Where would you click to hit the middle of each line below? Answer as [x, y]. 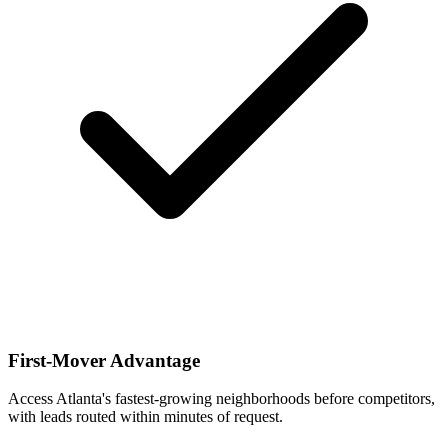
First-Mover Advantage [104, 360]
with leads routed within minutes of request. [145, 417]
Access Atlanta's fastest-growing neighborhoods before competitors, [221, 399]
